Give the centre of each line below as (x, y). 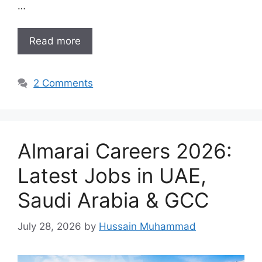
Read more (55, 41)
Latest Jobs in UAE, (112, 176)
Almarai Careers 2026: (125, 151)
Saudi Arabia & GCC (113, 200)
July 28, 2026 (49, 226)
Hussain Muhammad (147, 226)
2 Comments (63, 83)
